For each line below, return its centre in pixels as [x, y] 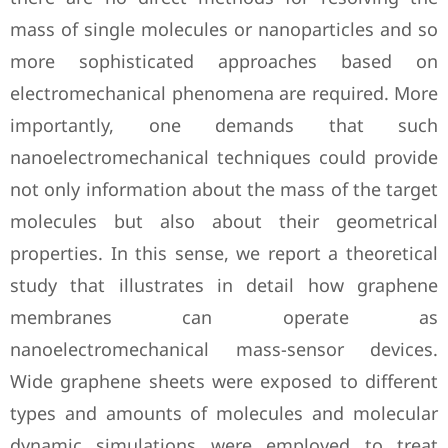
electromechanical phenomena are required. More [224, 93]
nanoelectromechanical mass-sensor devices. [224, 349]
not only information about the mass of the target [224, 189]
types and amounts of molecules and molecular [224, 413]
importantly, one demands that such [224, 125]
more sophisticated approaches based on [224, 61]
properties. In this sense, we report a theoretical [224, 253]
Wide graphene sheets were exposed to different [224, 381]
